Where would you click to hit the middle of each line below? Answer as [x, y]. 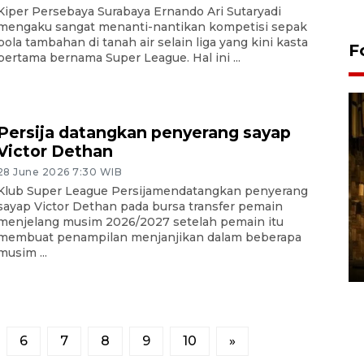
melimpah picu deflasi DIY [187, 240]
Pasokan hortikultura [166, 221]
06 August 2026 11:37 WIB [149, 261]
